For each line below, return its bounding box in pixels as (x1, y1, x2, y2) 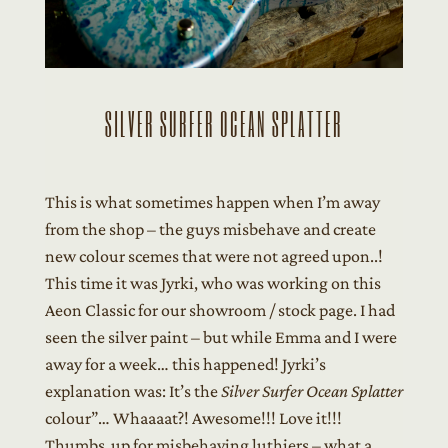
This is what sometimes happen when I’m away (44, 191, 380, 212)
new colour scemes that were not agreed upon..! (44, 245, 383, 266)
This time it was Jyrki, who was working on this (44, 272, 381, 293)
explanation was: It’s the (44, 380, 221, 401)
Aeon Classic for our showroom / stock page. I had (44, 299, 395, 320)
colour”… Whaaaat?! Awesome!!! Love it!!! (44, 407, 342, 428)
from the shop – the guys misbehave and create (44, 218, 376, 239)
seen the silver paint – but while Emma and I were (44, 326, 397, 347)
